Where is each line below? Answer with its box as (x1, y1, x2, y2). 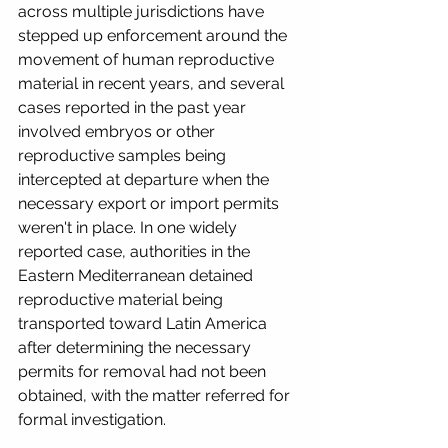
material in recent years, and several (18, 73, 288, 93)
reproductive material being (18, 289, 227, 309)
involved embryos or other (18, 121, 219, 141)
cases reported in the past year (18, 97, 250, 117)
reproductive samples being (18, 145, 230, 165)
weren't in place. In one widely (18, 217, 241, 237)
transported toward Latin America (18, 313, 271, 333)
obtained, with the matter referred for (18, 385, 294, 405)
